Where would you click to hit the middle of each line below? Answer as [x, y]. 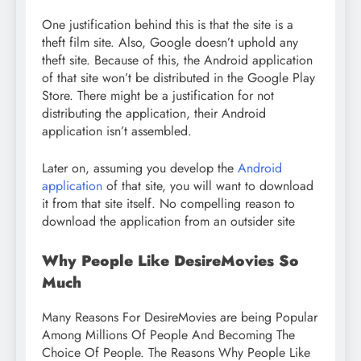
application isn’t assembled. [117, 131]
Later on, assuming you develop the [140, 168]
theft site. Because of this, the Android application [177, 60]
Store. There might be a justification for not [158, 95]
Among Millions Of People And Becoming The [168, 334]
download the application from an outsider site [168, 221]
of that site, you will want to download [208, 185]
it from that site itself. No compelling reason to [168, 203]
